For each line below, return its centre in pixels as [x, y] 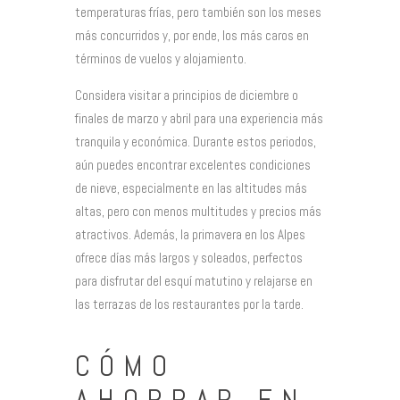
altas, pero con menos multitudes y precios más [198, 212]
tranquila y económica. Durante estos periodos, [196, 142]
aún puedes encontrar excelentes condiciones [193, 165]
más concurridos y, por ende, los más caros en [192, 36]
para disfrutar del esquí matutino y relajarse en [194, 281]
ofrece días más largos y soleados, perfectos [189, 258]
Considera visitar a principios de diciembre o [187, 96]
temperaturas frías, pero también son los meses [198, 12]
